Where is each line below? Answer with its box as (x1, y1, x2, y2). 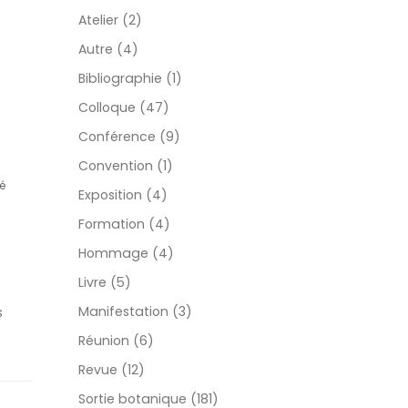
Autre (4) (78, 40, 138, 59)
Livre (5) (78, 273, 131, 292)
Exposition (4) (78, 186, 168, 205)
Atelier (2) (78, 11, 142, 30)
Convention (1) (78, 157, 173, 176)
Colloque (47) (78, 98, 169, 117)
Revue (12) (78, 361, 145, 380)
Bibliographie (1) (78, 69, 182, 88)
